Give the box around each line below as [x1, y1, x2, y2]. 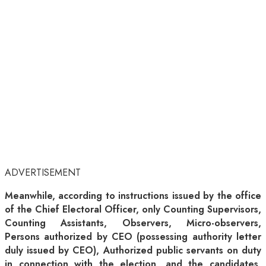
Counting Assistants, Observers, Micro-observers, [5, 216, 261, 230]
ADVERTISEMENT [5, 166, 81, 180]
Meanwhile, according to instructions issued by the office [5, 189, 261, 203]
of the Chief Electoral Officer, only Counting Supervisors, [5, 202, 261, 217]
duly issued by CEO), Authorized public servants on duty [5, 243, 261, 258]
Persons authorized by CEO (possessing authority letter [5, 230, 261, 244]
